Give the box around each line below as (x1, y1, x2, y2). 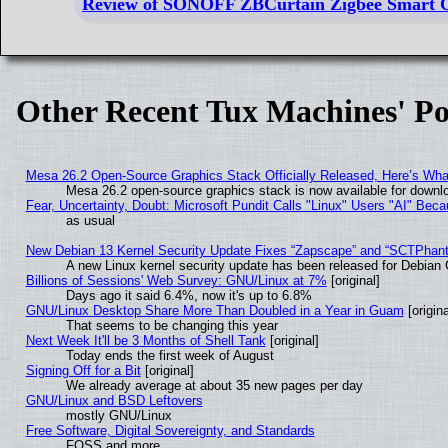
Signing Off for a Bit (25, 362, 141, 378)
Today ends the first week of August (65, 347, 274, 363)
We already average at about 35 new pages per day (65, 377, 363, 393)
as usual (65, 212, 115, 228)
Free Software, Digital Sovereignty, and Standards (25, 422, 315, 438)
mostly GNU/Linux (65, 407, 172, 423)
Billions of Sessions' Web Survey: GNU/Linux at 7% (25, 272, 327, 288)
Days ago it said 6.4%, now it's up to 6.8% (65, 287, 312, 303)
